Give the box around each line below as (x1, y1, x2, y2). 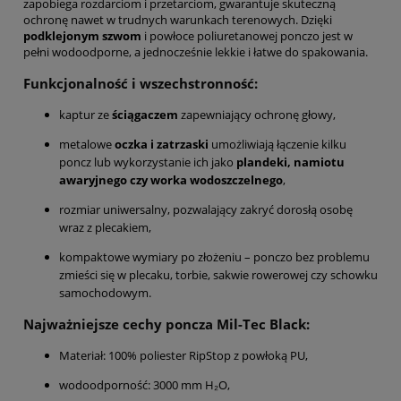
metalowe (59, 135, 115, 152)
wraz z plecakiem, (59, 218, 151, 235)
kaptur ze (59, 106, 112, 123)
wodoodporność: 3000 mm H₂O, (59, 377, 230, 394)
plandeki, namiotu (236, 153, 345, 170)
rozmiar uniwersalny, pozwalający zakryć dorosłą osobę (59, 200, 353, 218)
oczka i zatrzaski (115, 135, 209, 152)
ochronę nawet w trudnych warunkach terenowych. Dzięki (23, 12, 332, 29)
